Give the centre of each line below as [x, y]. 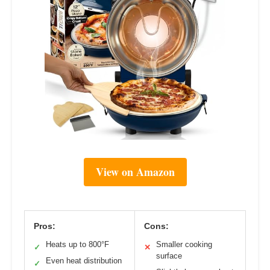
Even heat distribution [84, 260]
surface [169, 256]
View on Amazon [135, 171]
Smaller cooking [184, 244]
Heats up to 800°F [77, 244]
